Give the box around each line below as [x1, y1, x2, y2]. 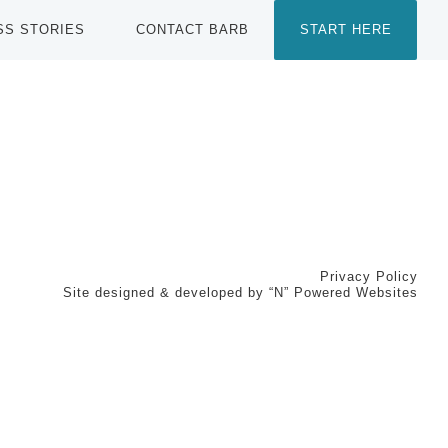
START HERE [299, 22, 392, 37]
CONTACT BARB [135, 22, 249, 37]
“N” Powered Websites [268, 284, 418, 300]
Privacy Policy [319, 268, 418, 284]
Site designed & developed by [62, 284, 269, 300]
